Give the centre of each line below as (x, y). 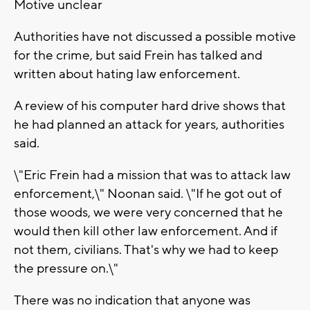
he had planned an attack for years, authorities (149, 125)
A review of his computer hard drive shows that (150, 106)
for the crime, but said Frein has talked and (138, 56)
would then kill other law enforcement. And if (146, 231)
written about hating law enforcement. (127, 74)
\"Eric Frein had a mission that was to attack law (152, 175)
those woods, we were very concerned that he (148, 213)
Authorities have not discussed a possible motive (155, 37)
